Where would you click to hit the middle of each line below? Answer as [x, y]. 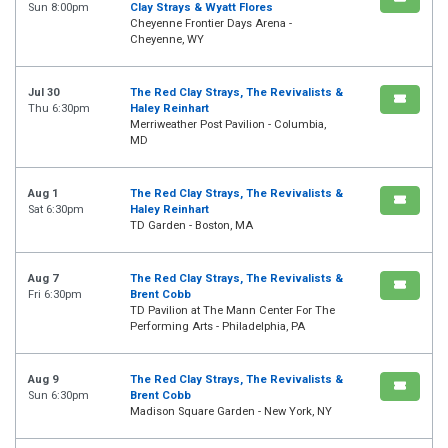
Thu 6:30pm [59, 109]
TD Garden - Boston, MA [191, 226]
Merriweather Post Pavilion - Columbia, [228, 125]
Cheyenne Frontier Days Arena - [211, 24]
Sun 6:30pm [58, 396]
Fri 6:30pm [55, 295]
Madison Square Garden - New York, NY [231, 412]
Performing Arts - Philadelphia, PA [217, 327]
